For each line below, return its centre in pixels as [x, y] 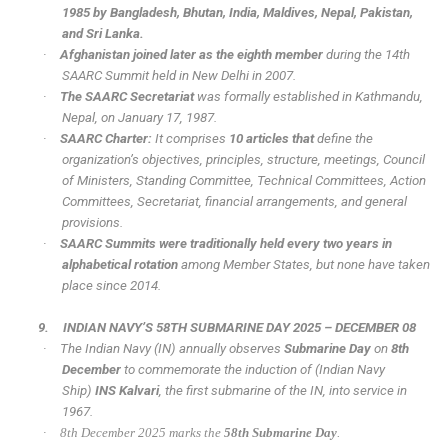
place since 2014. [111, 286]
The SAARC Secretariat [127, 97]
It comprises [191, 139]
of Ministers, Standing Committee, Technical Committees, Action [243, 181]
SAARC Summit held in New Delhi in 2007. [178, 76]
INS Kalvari [126, 391]
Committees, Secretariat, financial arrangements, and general [234, 202]
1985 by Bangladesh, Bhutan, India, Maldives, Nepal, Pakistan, [237, 13]
